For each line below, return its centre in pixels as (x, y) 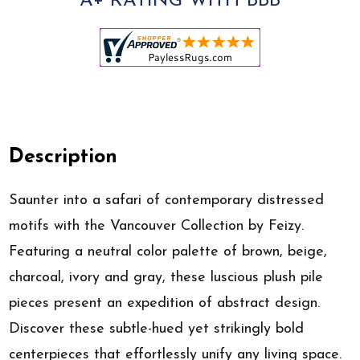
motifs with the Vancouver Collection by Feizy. (157, 226)
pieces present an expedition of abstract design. (165, 303)
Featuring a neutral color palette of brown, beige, (168, 252)
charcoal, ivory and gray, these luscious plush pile (166, 277)
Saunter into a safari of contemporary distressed (167, 200)
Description (63, 157)
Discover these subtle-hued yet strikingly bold (157, 329)
